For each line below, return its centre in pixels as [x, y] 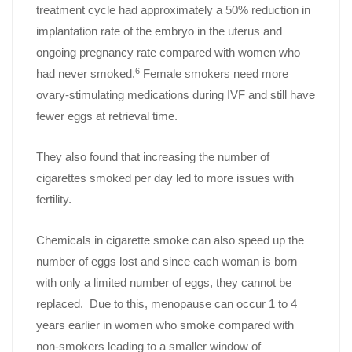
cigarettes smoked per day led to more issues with [165, 178]
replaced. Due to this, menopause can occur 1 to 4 [167, 304]
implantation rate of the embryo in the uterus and [159, 31]
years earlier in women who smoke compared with [165, 325]
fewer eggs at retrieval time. [107, 116]
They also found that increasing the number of [153, 157]
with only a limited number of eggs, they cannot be [164, 283]
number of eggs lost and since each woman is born [167, 262]
